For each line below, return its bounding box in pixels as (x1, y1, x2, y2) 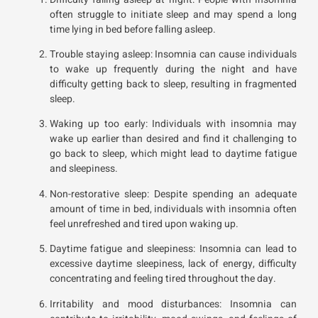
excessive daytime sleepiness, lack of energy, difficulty (50, 256, 297, 272)
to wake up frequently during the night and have (50, 62, 297, 77)
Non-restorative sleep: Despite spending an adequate (50, 186, 297, 202)
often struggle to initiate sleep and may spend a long (50, 6, 297, 22)
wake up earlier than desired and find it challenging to (50, 131, 297, 147)
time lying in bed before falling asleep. (50, 21, 216, 37)
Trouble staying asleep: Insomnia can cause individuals (50, 47, 297, 62)
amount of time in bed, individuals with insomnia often (50, 201, 297, 216)
